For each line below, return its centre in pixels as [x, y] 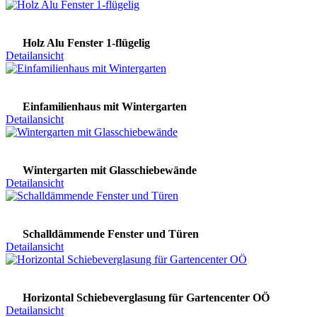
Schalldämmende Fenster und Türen [111, 234]
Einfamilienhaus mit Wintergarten [105, 107]
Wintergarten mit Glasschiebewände [110, 171]
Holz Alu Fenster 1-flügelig [86, 43]
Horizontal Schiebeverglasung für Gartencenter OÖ [146, 298]
